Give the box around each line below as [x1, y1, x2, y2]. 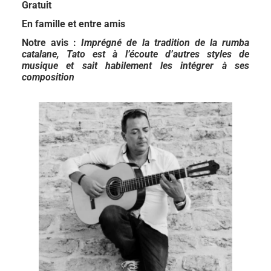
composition [22, 71, 74, 83]
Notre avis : [22, 37, 82, 48]
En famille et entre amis [22, 18, 125, 30]
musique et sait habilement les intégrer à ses [22, 60, 249, 71]
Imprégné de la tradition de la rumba [81, 37, 250, 48]
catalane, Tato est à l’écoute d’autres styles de [22, 48, 249, 60]
